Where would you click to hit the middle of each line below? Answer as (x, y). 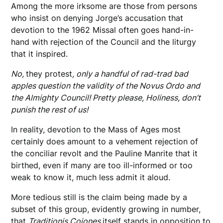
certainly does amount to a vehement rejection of (105, 141)
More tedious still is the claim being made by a (99, 197)
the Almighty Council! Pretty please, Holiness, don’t (106, 97)
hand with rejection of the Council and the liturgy (104, 42)
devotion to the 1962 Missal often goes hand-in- (103, 30)
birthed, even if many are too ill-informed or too (102, 165)
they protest (49, 73)
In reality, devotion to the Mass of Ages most (96, 129)
